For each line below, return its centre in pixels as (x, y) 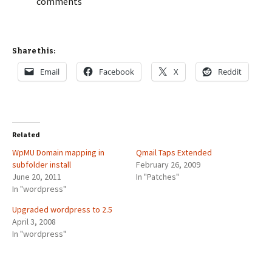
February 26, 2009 (168, 165)
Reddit (230, 72)
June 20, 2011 (37, 177)
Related (26, 134)
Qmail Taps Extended (174, 152)
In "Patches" (158, 177)
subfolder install (42, 165)
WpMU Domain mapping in (58, 152)
